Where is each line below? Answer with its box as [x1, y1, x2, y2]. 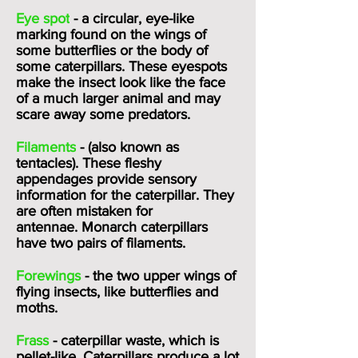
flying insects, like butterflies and [16, 284, 218, 300]
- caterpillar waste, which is [53, 332, 219, 348]
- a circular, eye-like [70, 10, 194, 26]
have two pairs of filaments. [16, 235, 185, 251]
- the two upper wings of [85, 268, 236, 284]
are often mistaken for [16, 203, 153, 219]
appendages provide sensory [16, 171, 197, 187]
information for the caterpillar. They [16, 187, 234, 203]
